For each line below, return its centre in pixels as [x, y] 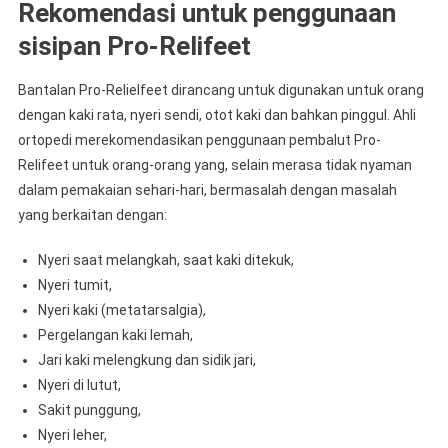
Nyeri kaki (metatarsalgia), [121, 309]
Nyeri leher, [72, 434]
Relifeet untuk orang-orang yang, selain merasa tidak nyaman [214, 164]
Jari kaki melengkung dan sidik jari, [146, 359]
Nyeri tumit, [74, 284]
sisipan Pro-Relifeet [134, 45]
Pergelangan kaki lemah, [115, 334]
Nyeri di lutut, [79, 384]
